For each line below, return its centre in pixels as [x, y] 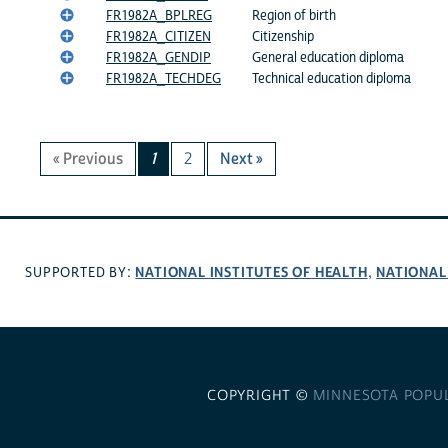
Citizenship [283, 37]
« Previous [88, 159]
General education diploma [328, 58]
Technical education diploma [331, 79]
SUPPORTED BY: [80, 273]
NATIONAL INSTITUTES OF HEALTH [251, 273]
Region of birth [294, 16]
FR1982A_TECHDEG [163, 79]
